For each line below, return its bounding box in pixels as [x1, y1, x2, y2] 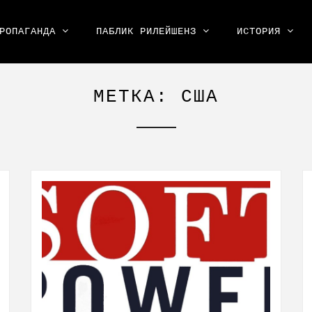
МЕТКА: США [93, 86, 219, 107]
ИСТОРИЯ [231, 26, 287, 37]
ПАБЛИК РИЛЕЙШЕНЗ [90, 26, 203, 37]
